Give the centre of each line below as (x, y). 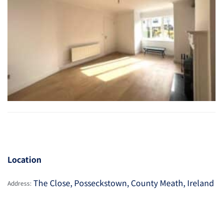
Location (24, 160)
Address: (19, 183)
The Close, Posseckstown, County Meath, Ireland (124, 183)
